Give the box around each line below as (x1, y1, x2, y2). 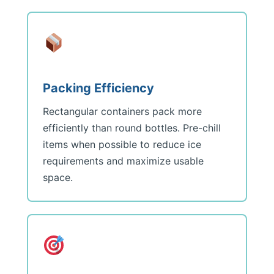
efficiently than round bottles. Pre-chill (43, 122, 221, 134)
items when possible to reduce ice (43, 138, 201, 150)
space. (43, 171, 73, 183)
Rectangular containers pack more (43, 105, 202, 117)
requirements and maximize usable (43, 155, 204, 167)
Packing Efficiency (43, 81, 154, 95)
